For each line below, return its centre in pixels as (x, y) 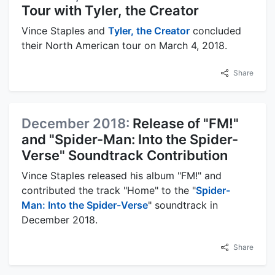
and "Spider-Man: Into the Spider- (130, 139)
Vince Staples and (65, 30)
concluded (215, 30)
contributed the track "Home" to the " (109, 190)
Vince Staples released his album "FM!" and (122, 175)
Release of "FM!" (186, 123)
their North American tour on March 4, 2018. (124, 45)
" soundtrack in (183, 205)
